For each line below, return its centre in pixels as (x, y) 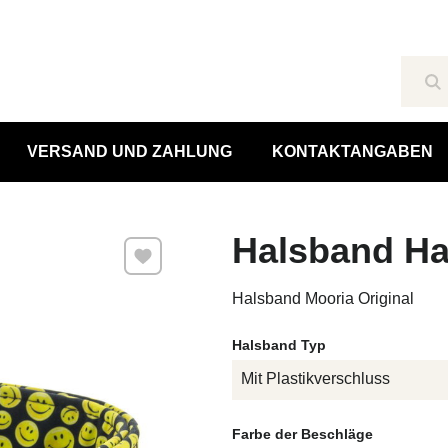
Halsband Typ (278, 345)
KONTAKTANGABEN (352, 151)
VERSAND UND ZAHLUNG (129, 151)
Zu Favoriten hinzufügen (209, 247)
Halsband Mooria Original (322, 298)
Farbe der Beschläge (302, 434)
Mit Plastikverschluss (315, 378)
